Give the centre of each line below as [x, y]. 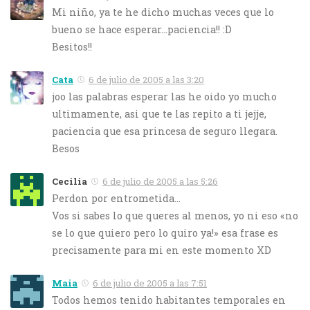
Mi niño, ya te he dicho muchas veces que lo [163, 12]
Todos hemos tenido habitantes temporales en [169, 300]
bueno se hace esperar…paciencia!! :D [142, 29]
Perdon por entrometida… [116, 198]
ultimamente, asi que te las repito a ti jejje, [159, 113]
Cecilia [70, 181]
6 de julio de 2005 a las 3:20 [146, 79]
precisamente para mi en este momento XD [162, 250]
